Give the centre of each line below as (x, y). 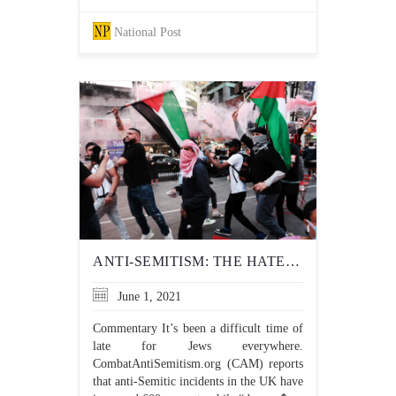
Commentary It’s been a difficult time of (198, 328)
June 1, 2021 (148, 297)
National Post (148, 32)
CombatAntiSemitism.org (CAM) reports (198, 364)
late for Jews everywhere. (198, 346)
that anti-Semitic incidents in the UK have (198, 381)
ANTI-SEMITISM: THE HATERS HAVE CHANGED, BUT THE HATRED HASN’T (292, 261)
